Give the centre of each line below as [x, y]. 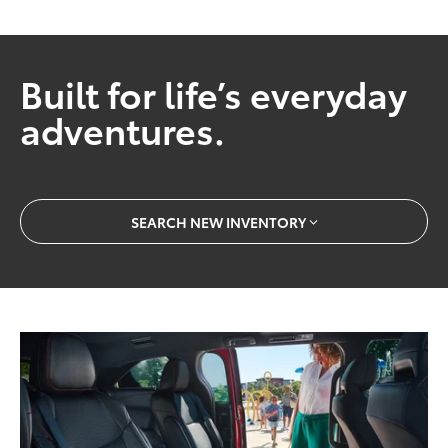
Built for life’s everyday [214, 92]
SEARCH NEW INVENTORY [218, 221]
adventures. [123, 128]
